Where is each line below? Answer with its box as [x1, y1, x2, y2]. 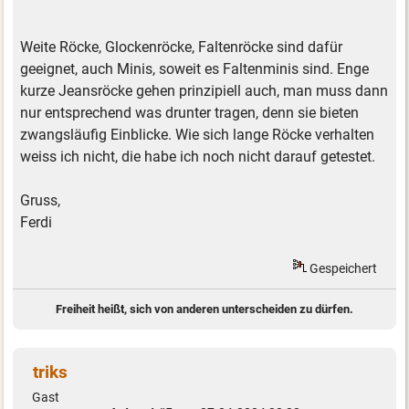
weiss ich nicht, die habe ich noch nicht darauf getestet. [20, 147, 376, 165]
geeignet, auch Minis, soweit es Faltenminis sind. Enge [20, 59, 370, 78]
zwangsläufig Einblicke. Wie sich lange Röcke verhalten [20, 125, 375, 143]
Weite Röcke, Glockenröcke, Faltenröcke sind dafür [20, 37, 343, 56]
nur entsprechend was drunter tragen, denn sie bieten [20, 103, 360, 121]
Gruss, [20, 191, 61, 209]
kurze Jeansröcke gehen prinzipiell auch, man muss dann [20, 81, 389, 100]
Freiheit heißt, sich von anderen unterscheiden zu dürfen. [56, 302, 353, 317]
